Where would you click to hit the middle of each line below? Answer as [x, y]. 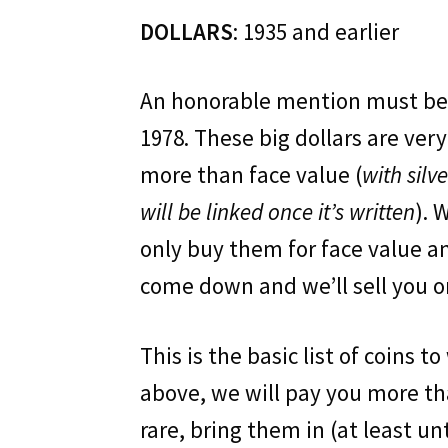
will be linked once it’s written [278, 212]
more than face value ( [251, 175]
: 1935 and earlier [316, 31]
